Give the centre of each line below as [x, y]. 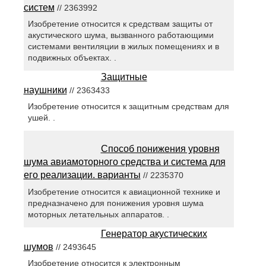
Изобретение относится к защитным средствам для [128, 107]
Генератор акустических [154, 233]
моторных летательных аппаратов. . [98, 214]
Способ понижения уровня [160, 149]
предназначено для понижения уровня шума [115, 203]
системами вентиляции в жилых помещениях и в [123, 47]
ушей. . [41, 118]
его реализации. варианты [82, 175]
